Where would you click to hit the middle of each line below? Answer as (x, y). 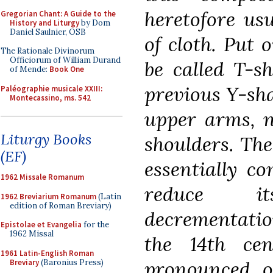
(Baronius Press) (71, 262)
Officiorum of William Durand (65, 60)
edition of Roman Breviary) (61, 205)
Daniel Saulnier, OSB (48, 32)
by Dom (95, 23)
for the (95, 225)
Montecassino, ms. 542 (50, 97)
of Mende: (30, 69)
